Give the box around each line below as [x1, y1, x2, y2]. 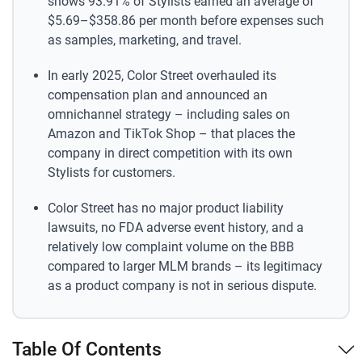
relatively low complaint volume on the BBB [47, 238, 294, 255]
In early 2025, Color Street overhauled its [47, 67, 276, 83]
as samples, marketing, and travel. [47, 32, 242, 48]
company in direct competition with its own [47, 145, 293, 161]
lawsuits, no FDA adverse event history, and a [47, 219, 304, 235]
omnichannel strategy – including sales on [47, 106, 290, 122]
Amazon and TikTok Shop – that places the [47, 125, 295, 141]
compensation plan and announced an [47, 86, 267, 103]
